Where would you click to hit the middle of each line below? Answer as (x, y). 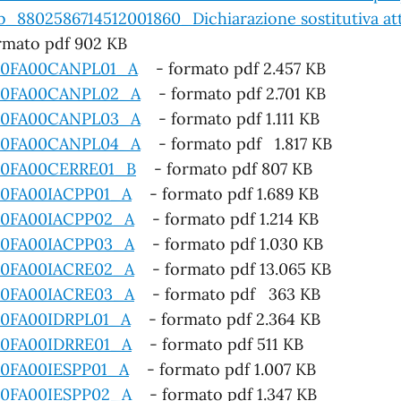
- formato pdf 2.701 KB (233, 93)
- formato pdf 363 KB (227, 294)
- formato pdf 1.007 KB (222, 369)
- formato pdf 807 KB (224, 168)
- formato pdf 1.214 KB (226, 218)
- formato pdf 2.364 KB (226, 319)
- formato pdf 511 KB (218, 344)
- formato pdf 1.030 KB (229, 243)
